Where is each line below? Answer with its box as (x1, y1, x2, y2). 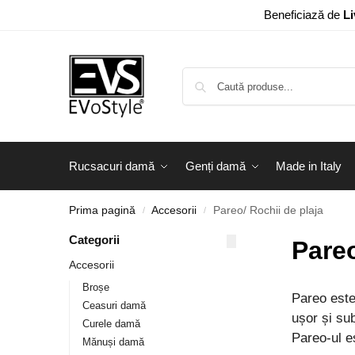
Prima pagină (69, 204, 136, 216)
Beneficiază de (263, 8, 343, 21)
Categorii (69, 233, 120, 246)
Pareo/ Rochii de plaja (212, 204, 323, 216)
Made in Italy (276, 159, 342, 173)
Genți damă (185, 159, 246, 173)
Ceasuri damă (82, 299, 146, 311)
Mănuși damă (82, 336, 144, 349)
